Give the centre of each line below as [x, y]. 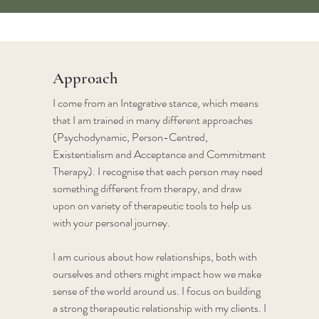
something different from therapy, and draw [148, 188]
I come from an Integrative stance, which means [156, 103]
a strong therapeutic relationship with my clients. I [160, 308]
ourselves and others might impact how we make [157, 273]
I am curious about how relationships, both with [155, 256]
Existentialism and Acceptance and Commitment [159, 154]
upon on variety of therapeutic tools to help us [152, 205]
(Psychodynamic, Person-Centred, [131, 137]
